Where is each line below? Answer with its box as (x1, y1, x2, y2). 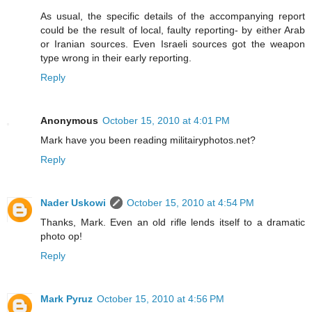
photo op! (40, 230, 82, 242)
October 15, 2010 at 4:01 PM (102, 114, 230, 126)
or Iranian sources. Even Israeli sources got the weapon (40, 38, 305, 49)
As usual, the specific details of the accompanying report (40, 10, 305, 22)
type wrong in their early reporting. (40, 52, 192, 63)
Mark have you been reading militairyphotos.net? (40, 134, 256, 146)
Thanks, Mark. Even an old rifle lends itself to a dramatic (40, 216, 305, 228)
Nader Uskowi (40, 196, 106, 208)
